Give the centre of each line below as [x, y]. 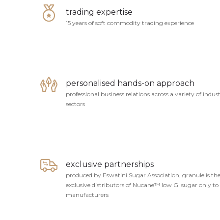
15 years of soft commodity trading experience [130, 23]
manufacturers [87, 195]
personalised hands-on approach [130, 83]
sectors [75, 104]
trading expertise [99, 12]
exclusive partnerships [110, 164]
